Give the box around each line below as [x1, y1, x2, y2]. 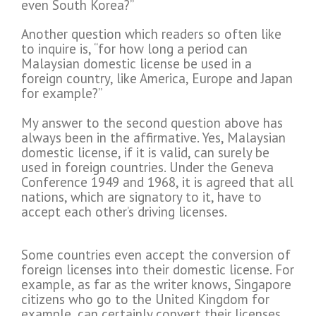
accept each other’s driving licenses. [21, 203, 227, 221]
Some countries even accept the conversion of [21, 246, 291, 264]
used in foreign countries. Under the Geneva [21, 159, 274, 176]
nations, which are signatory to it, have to [21, 188, 262, 206]
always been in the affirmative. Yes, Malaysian [21, 129, 286, 147]
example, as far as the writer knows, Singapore [21, 276, 291, 293]
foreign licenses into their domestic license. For [21, 261, 294, 279]
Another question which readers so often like [21, 25, 281, 43]
